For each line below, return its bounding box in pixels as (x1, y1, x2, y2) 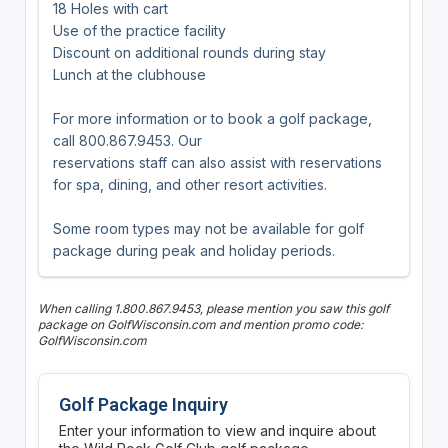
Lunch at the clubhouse (52, 65, 206, 83)
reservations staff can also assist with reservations (52, 153, 382, 171)
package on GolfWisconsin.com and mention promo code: (37, 316, 363, 332)
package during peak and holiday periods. (52, 241, 335, 259)
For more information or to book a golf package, (52, 109, 372, 127)
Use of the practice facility (52, 21, 226, 39)
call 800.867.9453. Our (52, 131, 202, 149)
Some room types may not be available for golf (52, 219, 364, 237)
